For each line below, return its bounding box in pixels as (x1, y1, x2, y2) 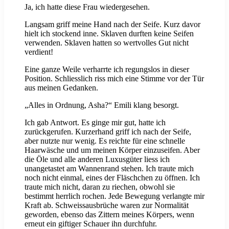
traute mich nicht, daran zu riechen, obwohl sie (25, 182, 175, 192)
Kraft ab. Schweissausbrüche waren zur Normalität (25, 201, 189, 210)
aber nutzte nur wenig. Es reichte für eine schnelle (25, 136, 185, 146)
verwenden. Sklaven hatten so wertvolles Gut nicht (25, 38, 189, 48)
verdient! (25, 48, 53, 57)
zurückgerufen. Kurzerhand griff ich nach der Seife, (25, 127, 191, 136)
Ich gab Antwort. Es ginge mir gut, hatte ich (25, 118, 166, 127)
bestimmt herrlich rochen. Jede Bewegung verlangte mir (25, 192, 204, 201)
